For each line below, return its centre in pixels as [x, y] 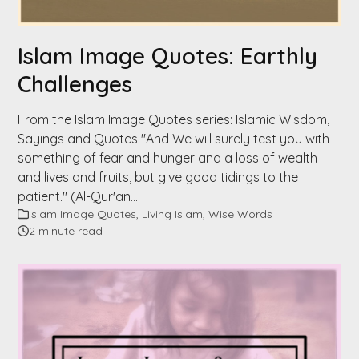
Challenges [75, 83]
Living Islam [173, 214]
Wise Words [241, 214]
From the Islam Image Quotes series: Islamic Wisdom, [174, 119]
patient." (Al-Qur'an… [78, 196]
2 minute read [66, 230]
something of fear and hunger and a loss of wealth [168, 157]
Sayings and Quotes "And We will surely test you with [174, 138]
